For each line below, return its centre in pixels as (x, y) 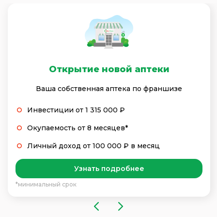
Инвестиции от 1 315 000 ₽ (76, 110)
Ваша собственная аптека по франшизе (109, 88)
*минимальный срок (46, 184)
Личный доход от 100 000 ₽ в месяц (93, 146)
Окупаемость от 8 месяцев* (77, 128)
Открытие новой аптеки (109, 69)
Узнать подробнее (109, 168)
